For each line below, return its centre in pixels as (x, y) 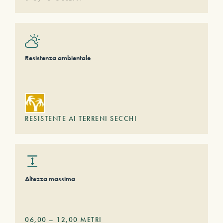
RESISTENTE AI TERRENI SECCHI (81, 118)
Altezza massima (50, 179)
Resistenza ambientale (58, 58)
